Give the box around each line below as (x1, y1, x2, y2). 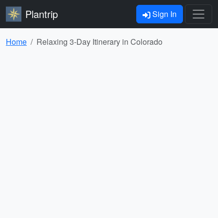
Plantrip (25, 7, 58, 21)
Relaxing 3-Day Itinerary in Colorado (36, 36, 163, 47)
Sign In (150, 8, 177, 19)
